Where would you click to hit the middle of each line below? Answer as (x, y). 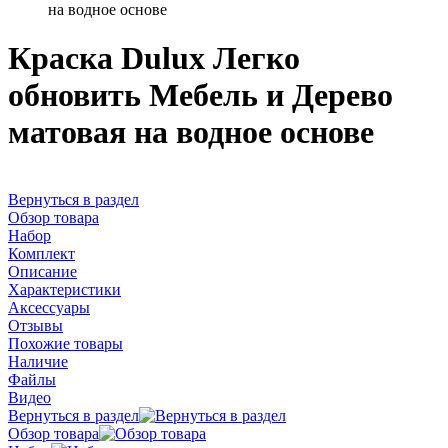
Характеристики (64, 289)
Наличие (38, 361)
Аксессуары (49, 307)
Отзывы (35, 325)
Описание (42, 271)
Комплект (41, 253)
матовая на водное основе (191, 132)
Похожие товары (65, 343)
